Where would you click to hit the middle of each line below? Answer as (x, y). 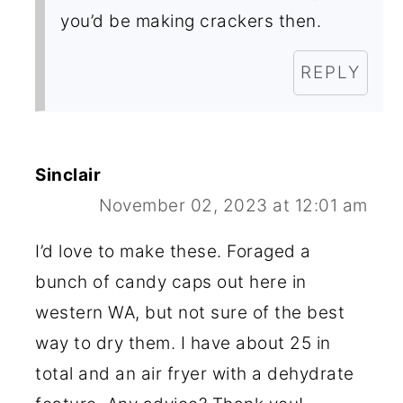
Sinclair (68, 175)
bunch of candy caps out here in (171, 282)
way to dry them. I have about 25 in (183, 343)
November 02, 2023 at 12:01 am (233, 205)
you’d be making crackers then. (191, 21)
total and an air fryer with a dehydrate (195, 373)
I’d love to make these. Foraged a (173, 251)
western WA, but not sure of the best (190, 312)
